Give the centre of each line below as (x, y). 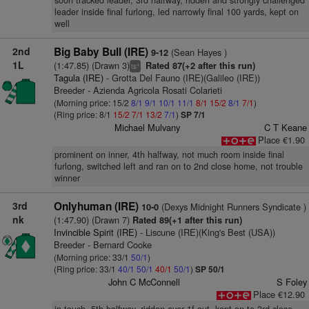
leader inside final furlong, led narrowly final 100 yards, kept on (176, 12)
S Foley (291, 282)
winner (67, 178)
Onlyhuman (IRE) (96, 206)
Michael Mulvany (148, 127)
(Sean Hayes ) (197, 52)
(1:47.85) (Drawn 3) (91, 65)
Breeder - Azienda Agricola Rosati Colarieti (138, 90)
